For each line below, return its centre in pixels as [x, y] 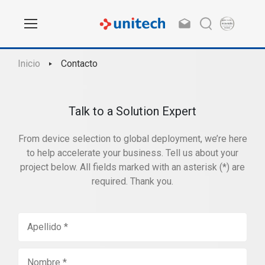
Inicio [29, 64]
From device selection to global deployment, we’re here [132, 139]
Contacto [79, 64]
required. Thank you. [132, 181]
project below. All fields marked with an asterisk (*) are [132, 167]
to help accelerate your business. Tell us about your [132, 153]
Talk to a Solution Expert [132, 111]
